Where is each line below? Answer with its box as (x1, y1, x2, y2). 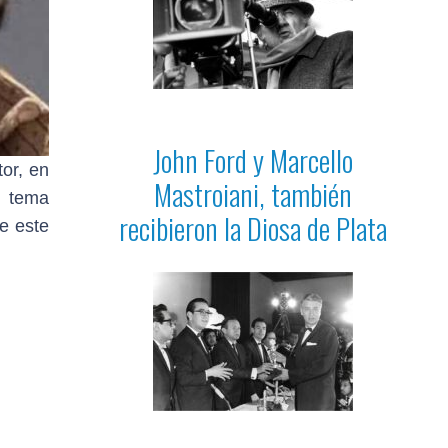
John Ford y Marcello (153, 138, 353, 181)
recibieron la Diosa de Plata (119, 206, 387, 249)
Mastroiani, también (154, 172, 352, 215)
